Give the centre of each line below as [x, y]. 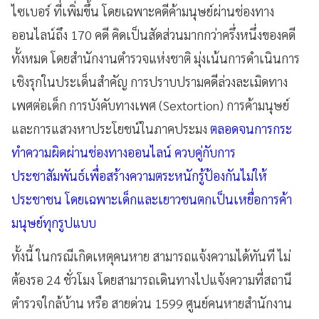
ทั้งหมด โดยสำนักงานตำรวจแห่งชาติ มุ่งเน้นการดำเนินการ [156, 58]
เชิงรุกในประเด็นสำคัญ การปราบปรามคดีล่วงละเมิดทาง [150, 82]
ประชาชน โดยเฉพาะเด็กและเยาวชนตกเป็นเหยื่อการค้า [152, 199]
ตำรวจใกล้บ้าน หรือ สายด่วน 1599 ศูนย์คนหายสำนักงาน [152, 303]
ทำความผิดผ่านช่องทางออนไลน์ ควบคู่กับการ [124, 152]
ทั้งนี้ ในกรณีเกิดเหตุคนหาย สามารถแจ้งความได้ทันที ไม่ [151, 256]
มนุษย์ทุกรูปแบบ [54, 223]
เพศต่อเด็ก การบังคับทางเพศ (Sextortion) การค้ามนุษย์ [150, 105]
